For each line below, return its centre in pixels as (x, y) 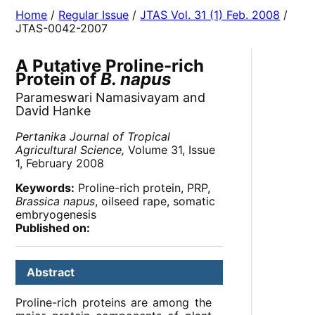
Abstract (51, 272)
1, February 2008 (60, 163)
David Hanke (53, 111)
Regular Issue (94, 15)
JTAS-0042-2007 (62, 28)
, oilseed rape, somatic (155, 201)
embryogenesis (56, 215)
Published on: (53, 228)
